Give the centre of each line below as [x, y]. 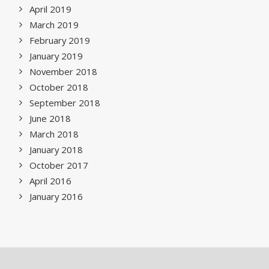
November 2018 [63, 71]
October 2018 [59, 87]
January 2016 [56, 196]
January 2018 [56, 150]
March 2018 [54, 134]
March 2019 [54, 25]
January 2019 [56, 56]
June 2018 [50, 118]
